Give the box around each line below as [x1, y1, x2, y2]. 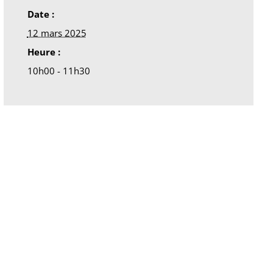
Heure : [27, 45, 60, 58]
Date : [27, 7, 54, 20]
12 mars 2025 [27, 26, 87, 39]
